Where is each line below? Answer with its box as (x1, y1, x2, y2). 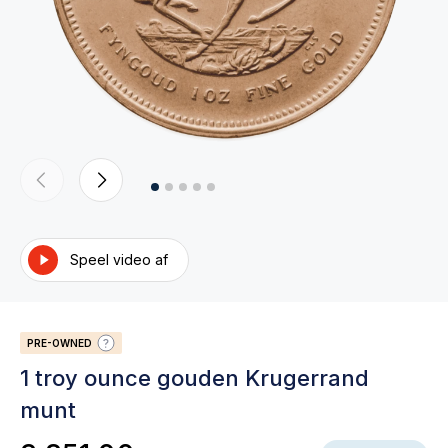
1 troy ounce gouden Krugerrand (20, 365, 369, 391)
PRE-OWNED (27, 337, 95, 349)
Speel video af (70, 251, 168, 268)
